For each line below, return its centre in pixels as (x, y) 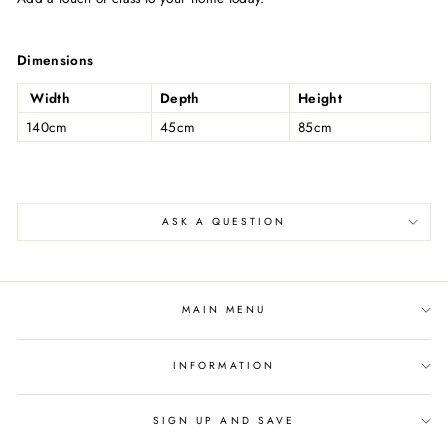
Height (320, 97)
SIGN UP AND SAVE (224, 421)
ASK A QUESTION (224, 221)
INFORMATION (224, 365)
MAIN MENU (224, 310)
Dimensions (55, 59)
